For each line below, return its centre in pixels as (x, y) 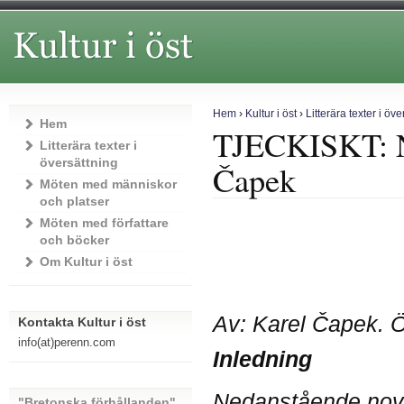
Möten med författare (104, 223)
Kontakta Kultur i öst (82, 322)
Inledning (262, 358)
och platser (74, 201)
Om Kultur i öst (86, 262)
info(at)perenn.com (66, 343)
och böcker (74, 240)
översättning (78, 162)
